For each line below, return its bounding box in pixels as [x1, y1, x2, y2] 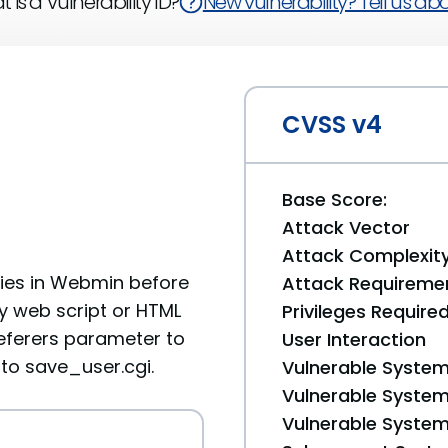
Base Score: [282, 187, 387, 212]
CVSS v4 [282, 108, 382, 141]
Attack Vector [282, 215, 410, 240]
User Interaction [282, 327, 426, 352]
